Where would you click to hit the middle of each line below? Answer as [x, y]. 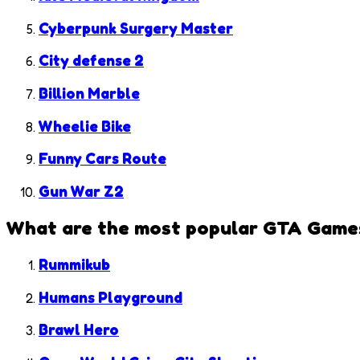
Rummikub [74, 264]
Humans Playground [110, 297]
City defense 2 [91, 61]
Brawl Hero [79, 330]
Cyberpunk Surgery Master [136, 28]
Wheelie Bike [85, 126]
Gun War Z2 [81, 192]
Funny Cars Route [102, 159]
